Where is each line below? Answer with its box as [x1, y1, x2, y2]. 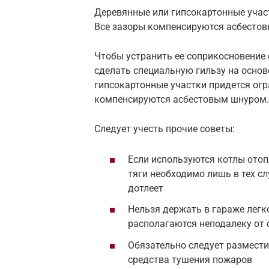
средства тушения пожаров [128, 253, 252, 265]
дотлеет [128, 183, 163, 195]
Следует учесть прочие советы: [94, 122, 235, 134]
